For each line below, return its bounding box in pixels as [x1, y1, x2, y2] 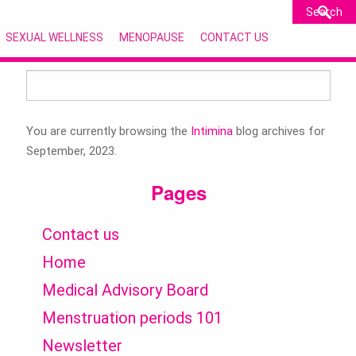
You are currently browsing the [26, 124, 192, 138]
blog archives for [233, 124, 326, 138]
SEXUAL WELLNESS [5, 31, 103, 44]
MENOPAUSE [118, 31, 184, 44]
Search [25, 72, 63, 85]
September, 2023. [26, 144, 118, 158]
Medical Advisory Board [42, 281, 209, 300]
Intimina [191, 124, 234, 138]
